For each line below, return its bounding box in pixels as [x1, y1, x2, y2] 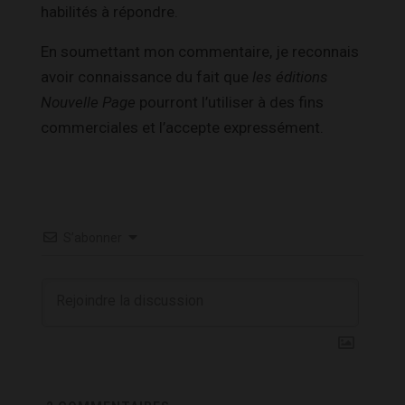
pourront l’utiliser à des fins [136, 92, 324, 111]
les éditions [252, 67, 328, 86]
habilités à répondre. [41, 2, 178, 21]
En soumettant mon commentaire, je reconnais [41, 42, 359, 61]
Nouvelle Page [41, 92, 136, 111]
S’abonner [63, 230, 122, 245]
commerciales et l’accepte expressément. [41, 118, 324, 137]
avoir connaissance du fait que [41, 67, 252, 86]
